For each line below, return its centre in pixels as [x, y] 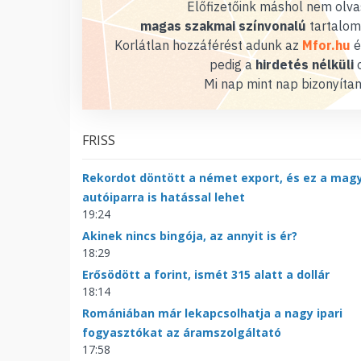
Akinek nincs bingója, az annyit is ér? [190, 236]
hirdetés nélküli [304, 64]
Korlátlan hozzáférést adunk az [208, 45]
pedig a [232, 64]
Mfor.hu [326, 45]
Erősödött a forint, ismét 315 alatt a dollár [206, 274]
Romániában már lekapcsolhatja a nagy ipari [212, 313]
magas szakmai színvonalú [223, 26]
